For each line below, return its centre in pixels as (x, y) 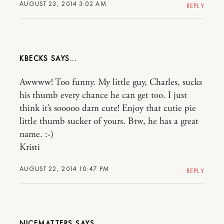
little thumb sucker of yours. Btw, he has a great (109, 121)
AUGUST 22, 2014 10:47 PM (64, 169)
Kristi (30, 147)
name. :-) (36, 134)
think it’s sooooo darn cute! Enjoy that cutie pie (108, 108)
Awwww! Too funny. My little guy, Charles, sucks (111, 82)
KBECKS (34, 58)
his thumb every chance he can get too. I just (103, 95)
